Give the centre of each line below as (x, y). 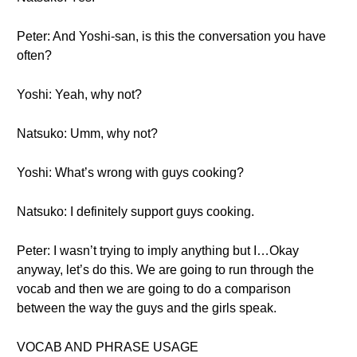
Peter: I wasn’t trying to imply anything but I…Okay (158, 251)
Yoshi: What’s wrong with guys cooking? (130, 173)
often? (34, 55)
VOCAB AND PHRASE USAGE (108, 347)
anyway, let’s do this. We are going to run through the (165, 270)
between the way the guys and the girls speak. (147, 308)
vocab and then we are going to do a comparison (154, 289)
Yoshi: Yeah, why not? (79, 94)
